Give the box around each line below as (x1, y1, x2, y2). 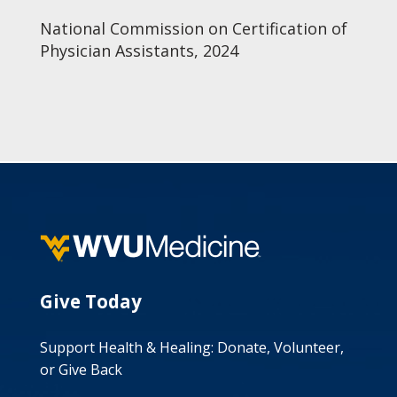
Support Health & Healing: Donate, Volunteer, (39, 338, 344, 357)
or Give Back (39, 360, 122, 379)
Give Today (39, 289, 142, 314)
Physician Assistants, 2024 (39, 40, 238, 61)
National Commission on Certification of (39, 18, 347, 39)
